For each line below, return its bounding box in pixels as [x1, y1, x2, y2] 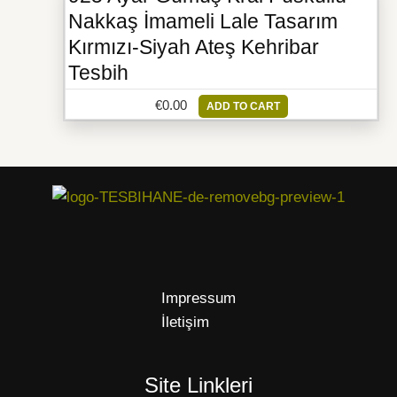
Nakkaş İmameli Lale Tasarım [68, 10, 338, 33]
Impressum [161, 290, 236, 307]
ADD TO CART [206, 99, 280, 113]
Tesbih [68, 61, 128, 84]
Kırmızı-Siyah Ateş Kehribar [68, 35, 319, 58]
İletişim [161, 314, 209, 331]
